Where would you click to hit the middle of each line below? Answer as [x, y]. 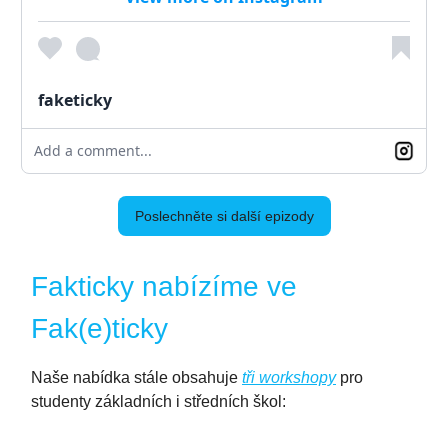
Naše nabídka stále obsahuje [136, 377]
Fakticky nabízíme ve [164, 286]
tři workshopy [289, 377]
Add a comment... [93, 150]
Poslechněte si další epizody [224, 215]
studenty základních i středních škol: [158, 401]
